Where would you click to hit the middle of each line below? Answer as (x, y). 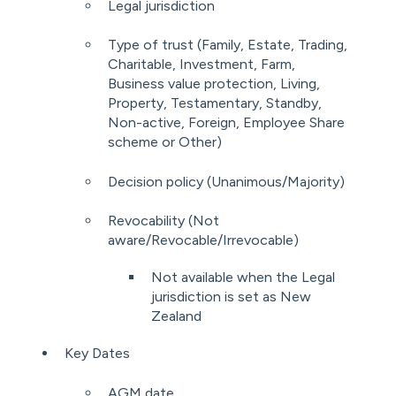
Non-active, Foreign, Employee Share (226, 123)
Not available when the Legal (243, 278)
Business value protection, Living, (214, 84)
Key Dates (97, 354)
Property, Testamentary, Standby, (215, 103)
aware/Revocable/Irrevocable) (205, 240)
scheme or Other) (165, 142)
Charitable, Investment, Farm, (202, 65)
